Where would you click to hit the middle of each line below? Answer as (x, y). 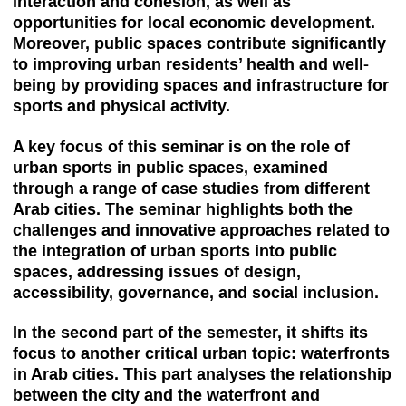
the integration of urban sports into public (175, 250)
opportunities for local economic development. (194, 23)
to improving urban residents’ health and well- (191, 64)
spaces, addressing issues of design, (157, 271)
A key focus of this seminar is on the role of (181, 146)
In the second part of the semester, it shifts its (190, 333)
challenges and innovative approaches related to (201, 229)
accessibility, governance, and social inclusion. (196, 292)
